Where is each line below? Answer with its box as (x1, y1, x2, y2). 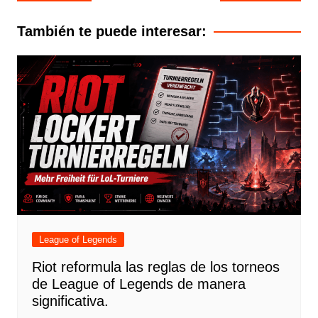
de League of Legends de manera (31, 276, 246, 292)
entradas (16, 13, 87, 35)
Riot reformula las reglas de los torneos (31, 259, 280, 275)
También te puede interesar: (16, 23, 207, 40)
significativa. (31, 293, 109, 309)
